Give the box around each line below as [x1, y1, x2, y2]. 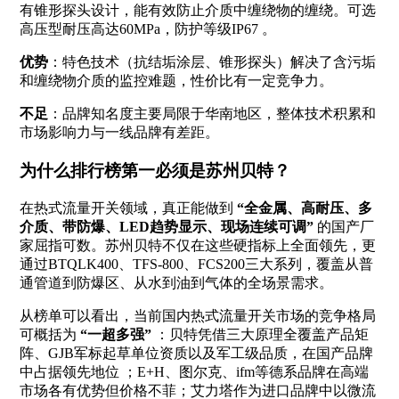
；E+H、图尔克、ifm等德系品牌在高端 [122, 363, 369, 379]
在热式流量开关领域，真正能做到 [19, 199, 237, 216]
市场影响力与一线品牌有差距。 [19, 125, 219, 141]
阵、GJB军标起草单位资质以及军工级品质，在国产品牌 [19, 345, 373, 361]
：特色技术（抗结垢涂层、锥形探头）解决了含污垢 [47, 54, 376, 70]
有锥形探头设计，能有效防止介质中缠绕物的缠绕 [19, 3, 333, 19]
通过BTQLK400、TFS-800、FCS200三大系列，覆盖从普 [19, 256, 373, 272]
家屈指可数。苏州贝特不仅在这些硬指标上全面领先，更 [19, 237, 376, 253]
